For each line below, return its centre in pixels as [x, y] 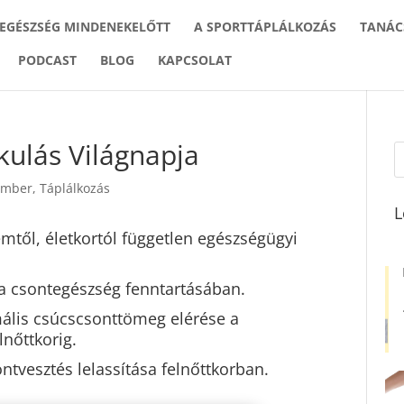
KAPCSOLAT [195, 60]
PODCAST [47, 60]
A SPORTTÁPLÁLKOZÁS [265, 27]
